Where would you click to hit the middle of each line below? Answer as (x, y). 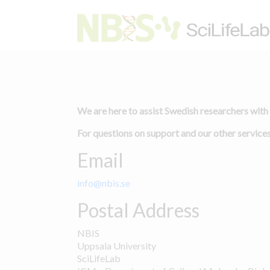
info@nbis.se (104, 183)
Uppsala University (117, 245)
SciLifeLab (99, 258)
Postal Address (138, 210)
